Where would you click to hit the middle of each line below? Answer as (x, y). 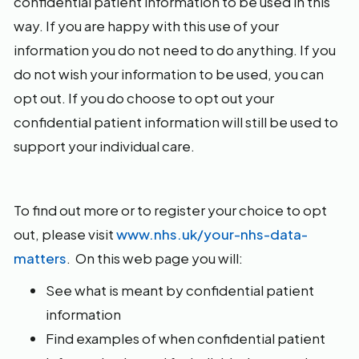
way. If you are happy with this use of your (146, 26)
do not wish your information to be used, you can (169, 74)
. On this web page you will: (155, 258)
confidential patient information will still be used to (176, 122)
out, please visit (65, 234)
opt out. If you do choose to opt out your (144, 98)
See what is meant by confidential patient (180, 290)
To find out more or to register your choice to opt (170, 210)
